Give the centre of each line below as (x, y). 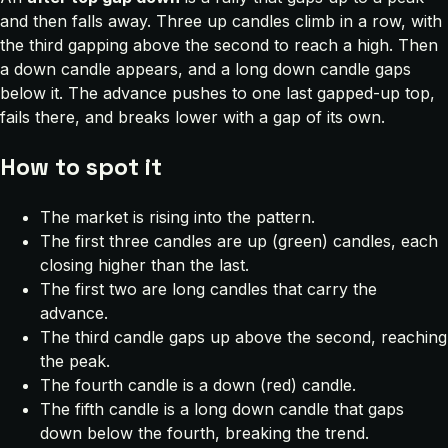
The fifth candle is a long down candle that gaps (222, 408)
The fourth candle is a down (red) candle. (198, 384)
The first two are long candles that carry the (208, 288)
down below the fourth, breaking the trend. (204, 432)
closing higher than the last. (144, 264)
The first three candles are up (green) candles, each (239, 240)
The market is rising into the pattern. (177, 216)
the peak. (75, 360)
